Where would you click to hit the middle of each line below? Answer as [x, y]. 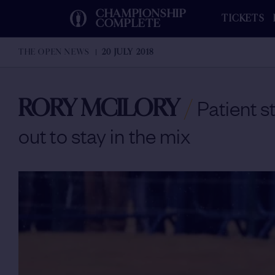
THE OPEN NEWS [54, 52]
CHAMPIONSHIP [141, 14]
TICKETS [243, 18]
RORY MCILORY [99, 108]
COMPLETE [128, 23]
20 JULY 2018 [128, 52]
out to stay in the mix [105, 135]
